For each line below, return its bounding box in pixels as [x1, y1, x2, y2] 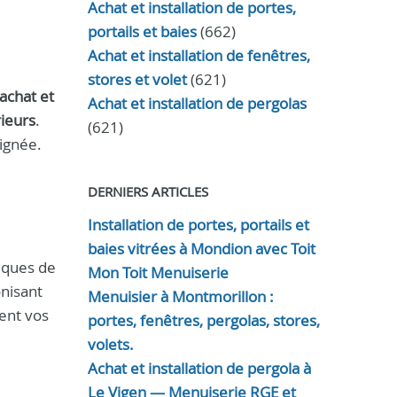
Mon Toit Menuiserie [87, 262, 229, 283]
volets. [87, 334, 134, 354]
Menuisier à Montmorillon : [87, 286, 274, 307]
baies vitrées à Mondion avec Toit [87, 238, 315, 259]
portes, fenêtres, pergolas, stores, [87, 310, 320, 331]
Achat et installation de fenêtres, [87, 45, 310, 66]
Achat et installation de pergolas [87, 93, 307, 113]
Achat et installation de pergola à [87, 358, 311, 378]
